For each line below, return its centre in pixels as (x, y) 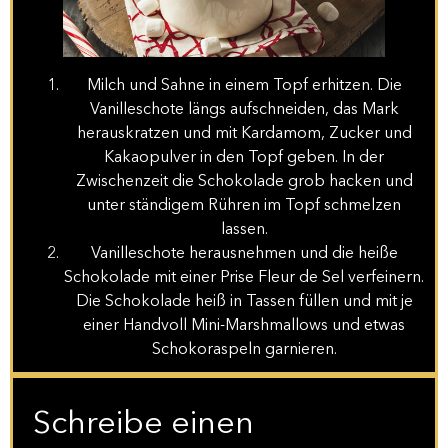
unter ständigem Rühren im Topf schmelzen (244, 205)
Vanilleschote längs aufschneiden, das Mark (244, 109)
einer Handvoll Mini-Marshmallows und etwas (244, 325)
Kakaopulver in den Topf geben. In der (244, 157)
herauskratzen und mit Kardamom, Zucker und (244, 133)
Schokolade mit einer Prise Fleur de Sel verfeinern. (244, 277)
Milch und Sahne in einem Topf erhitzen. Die (244, 85)
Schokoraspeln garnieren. (244, 349)
